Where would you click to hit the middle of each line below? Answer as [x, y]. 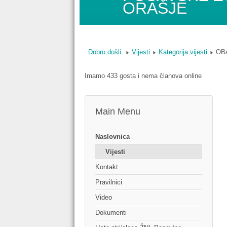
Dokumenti [111, 213]
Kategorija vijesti [183, 52]
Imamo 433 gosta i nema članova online [143, 76]
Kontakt [107, 167]
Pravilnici [109, 182]
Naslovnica [112, 137]
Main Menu [118, 112]
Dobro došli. [106, 52]
